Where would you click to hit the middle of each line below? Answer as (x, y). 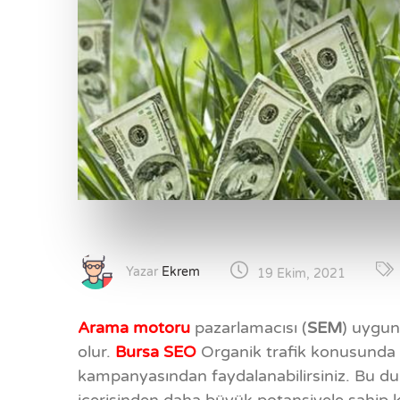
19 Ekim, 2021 (301, 273)
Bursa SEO (158, 352)
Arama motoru (136, 328)
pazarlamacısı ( (251, 328)
